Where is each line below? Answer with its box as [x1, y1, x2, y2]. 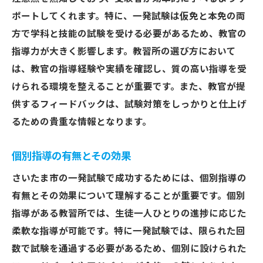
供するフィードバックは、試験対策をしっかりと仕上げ [12, 99, 247, 110]
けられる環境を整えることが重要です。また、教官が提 [12, 82, 245, 92]
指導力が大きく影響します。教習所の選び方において [12, 46, 236, 57]
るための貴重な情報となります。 [12, 117, 151, 127]
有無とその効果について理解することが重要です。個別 [12, 191, 245, 201]
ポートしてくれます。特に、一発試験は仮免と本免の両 [12, 11, 245, 22]
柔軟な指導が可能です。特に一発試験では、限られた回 [12, 226, 245, 237]
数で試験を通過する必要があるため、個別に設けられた [12, 244, 247, 254]
